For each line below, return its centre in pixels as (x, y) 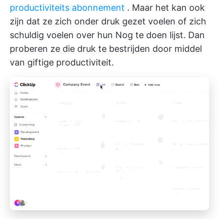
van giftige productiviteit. (62, 62)
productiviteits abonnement (67, 7)
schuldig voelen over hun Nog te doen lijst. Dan (107, 35)
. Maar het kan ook (165, 7)
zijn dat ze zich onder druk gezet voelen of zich (108, 21)
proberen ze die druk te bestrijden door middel (106, 48)
